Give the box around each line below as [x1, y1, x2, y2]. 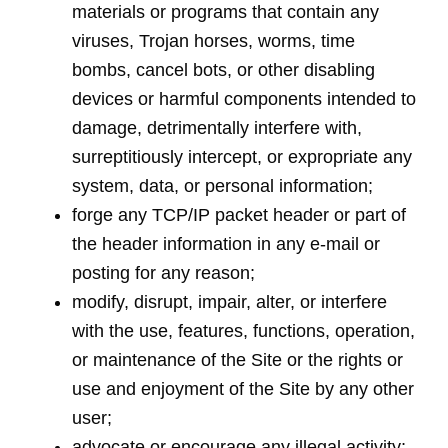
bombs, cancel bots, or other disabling [72, 60, 376, 80]
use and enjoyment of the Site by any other [72, 379, 415, 399]
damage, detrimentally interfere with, [72, 118, 363, 138]
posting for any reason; [72, 263, 256, 283]
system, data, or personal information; [72, 176, 374, 196]
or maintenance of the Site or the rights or [72, 350, 404, 370]
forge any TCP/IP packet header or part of [72, 205, 407, 225]
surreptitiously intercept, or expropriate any [72, 147, 413, 167]
